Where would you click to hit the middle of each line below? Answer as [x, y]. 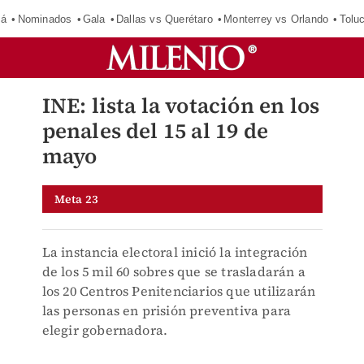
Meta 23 [76, 199]
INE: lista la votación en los [181, 106]
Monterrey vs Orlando [276, 19]
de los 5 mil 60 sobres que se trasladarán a [174, 271]
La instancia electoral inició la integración [175, 252]
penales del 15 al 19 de [155, 131]
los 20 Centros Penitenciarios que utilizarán [179, 291]
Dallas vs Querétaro [164, 19]
